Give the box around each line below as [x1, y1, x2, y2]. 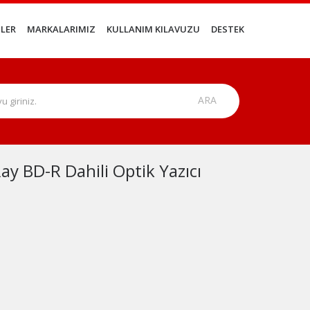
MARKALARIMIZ [27, 23, 95, 36]
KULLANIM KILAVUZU [107, 23, 200, 36]
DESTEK [211, 23, 244, 36]
